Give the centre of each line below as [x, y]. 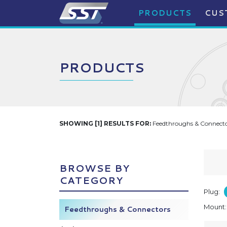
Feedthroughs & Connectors [118, 209]
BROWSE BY [94, 168]
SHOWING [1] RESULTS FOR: [105, 123]
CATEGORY [91, 180]
